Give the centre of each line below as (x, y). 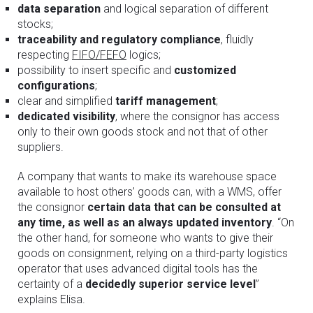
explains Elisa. (51, 299)
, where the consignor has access (197, 116)
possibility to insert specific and (96, 70)
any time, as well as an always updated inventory (145, 222)
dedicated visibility (66, 116)
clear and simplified (66, 101)
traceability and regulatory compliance (119, 39)
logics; (144, 54)
